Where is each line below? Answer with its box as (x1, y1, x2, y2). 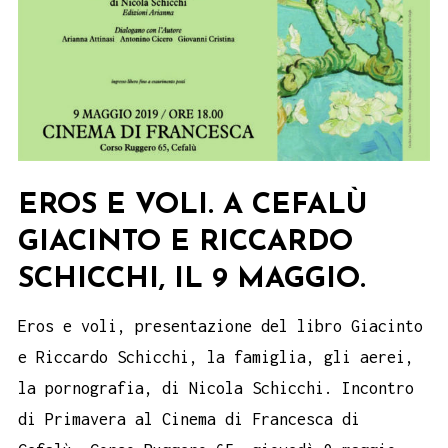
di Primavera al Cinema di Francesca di (18, 409, 360, 428)
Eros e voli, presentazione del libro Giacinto (18, 316, 423, 335)
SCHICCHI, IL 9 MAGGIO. (18, 265, 366, 295)
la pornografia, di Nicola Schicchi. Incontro (18, 378, 414, 397)
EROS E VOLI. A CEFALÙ (18, 191, 367, 221)
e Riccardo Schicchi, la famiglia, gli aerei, (18, 347, 414, 366)
